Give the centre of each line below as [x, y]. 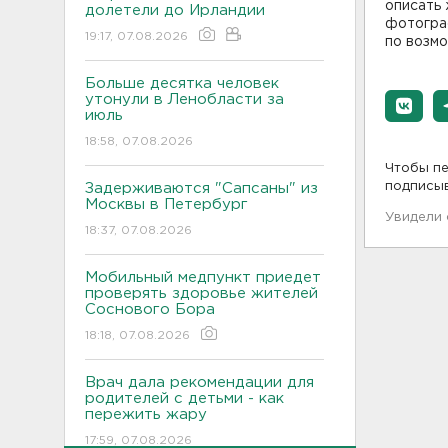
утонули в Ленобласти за [184, 99]
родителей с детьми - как [184, 398]
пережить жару [146, 414]
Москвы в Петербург [169, 204]
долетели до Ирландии [175, 10]
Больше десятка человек [182, 83]
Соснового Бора [150, 309]
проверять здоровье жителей [201, 293]
